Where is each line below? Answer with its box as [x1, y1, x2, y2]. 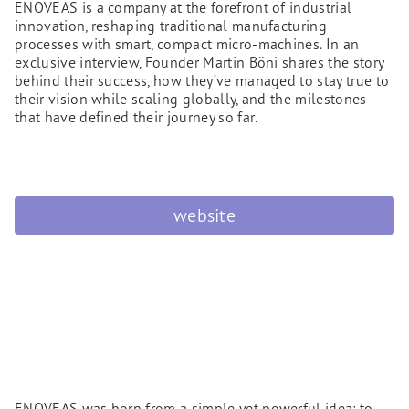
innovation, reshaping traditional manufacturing [15, 16, 328, 35]
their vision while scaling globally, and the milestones [15, 89, 367, 108]
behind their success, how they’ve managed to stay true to [15, 71, 390, 89]
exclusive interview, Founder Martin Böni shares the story [15, 53, 384, 71]
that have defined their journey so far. [15, 108, 258, 126]
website [173, 203, 236, 227]
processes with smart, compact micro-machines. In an [15, 35, 360, 53]
